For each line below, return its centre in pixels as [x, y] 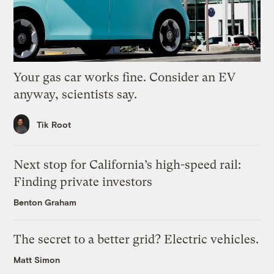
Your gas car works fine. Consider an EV [125, 77]
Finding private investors [83, 182]
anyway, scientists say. [76, 94]
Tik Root [54, 124]
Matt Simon [37, 260]
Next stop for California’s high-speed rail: [128, 165]
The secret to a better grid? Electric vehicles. [136, 240]
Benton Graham [45, 202]
